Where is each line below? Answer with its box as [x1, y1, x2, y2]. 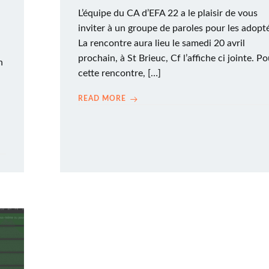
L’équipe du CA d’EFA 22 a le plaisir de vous [78, 8, 258, 18]
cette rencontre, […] [78, 68, 161, 78]
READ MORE [78, 95, 126, 102]
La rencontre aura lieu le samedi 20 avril [78, 38, 245, 48]
